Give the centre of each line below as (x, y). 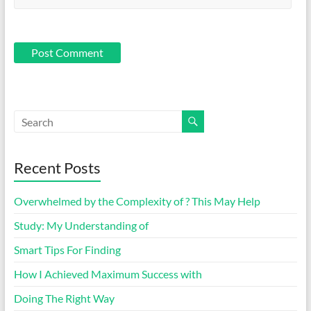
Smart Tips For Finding (67, 250)
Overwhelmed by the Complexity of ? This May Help (137, 201)
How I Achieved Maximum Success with (108, 274)
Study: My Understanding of (81, 226)
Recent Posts (57, 168)
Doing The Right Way (64, 299)
